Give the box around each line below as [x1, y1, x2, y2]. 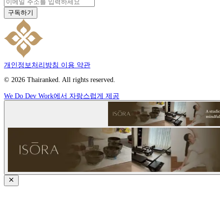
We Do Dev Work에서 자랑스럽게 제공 [4, 92, 119, 100]
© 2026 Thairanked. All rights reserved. [4, 76, 115, 83]
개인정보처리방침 [4, 61, 59, 69]
